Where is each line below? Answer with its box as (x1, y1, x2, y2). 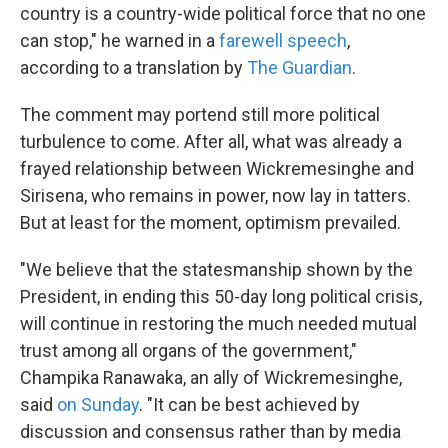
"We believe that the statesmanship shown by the (20, 259, 413, 281)
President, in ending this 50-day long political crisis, (20, 286, 422, 308)
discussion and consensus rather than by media (20, 421, 401, 443)
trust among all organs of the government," (20, 340, 357, 362)
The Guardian (247, 57, 352, 79)
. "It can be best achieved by (139, 394, 360, 416)
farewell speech (219, 30, 347, 52)
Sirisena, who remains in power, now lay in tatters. (20, 185, 411, 207)
